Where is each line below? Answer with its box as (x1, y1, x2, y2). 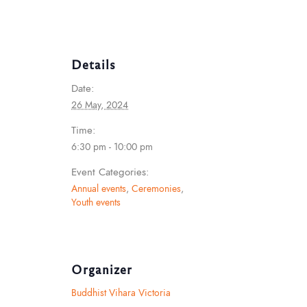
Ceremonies (132, 182, 181, 196)
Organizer (71, 260, 132, 277)
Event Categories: (71, 164, 149, 180)
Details (71, 56, 116, 73)
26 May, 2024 (71, 98, 128, 112)
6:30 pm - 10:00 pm (71, 140, 153, 154)
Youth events (71, 195, 121, 210)
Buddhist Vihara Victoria (71, 285, 171, 299)
